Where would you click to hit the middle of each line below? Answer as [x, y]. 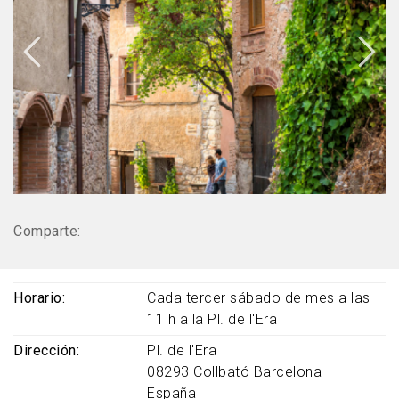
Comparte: [47, 232]
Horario [38, 298]
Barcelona [287, 372]
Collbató [221, 372]
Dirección [45, 351]
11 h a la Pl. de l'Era [212, 320]
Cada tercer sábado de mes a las [259, 298]
